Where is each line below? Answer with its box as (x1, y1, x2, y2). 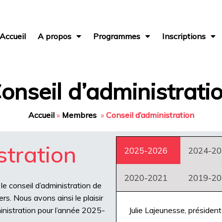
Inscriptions (162, 31, 206, 42)
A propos (38, 31, 72, 42)
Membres (61, 110, 97, 120)
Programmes (93, 31, 141, 42)
